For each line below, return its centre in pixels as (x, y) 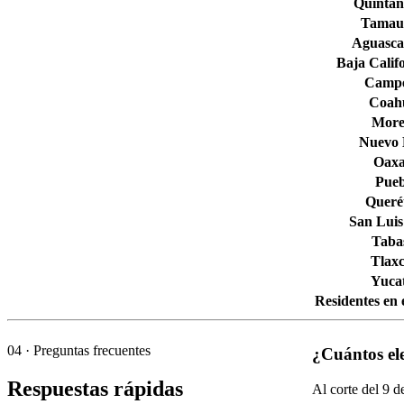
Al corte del (347, 390)
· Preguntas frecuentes (86, 350)
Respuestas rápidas (95, 388)
